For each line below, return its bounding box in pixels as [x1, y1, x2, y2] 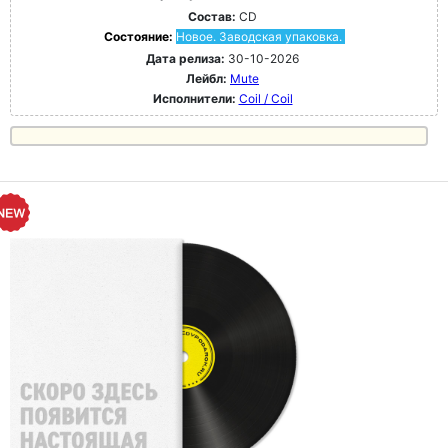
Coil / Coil [238, 91, 293, 107]
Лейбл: [186, 71, 227, 87]
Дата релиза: [146, 51, 225, 67]
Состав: [188, 9, 236, 25]
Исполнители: [152, 91, 239, 107]
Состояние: [103, 29, 176, 45]
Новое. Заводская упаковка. [175, 29, 342, 45]
